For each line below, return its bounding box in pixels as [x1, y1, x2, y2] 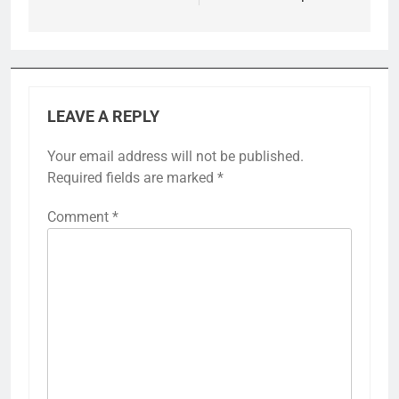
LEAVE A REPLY [47, 108, 159, 126]
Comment [47, 208, 112, 226]
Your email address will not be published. [47, 148, 304, 166]
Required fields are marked [47, 169, 217, 187]
